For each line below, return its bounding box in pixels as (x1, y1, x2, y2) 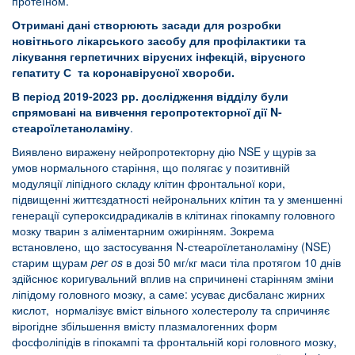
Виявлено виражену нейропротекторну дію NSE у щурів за (12, 143, 316, 159)
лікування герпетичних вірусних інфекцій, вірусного (12, 48, 306, 64)
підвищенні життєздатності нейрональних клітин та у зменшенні (12, 190, 342, 207)
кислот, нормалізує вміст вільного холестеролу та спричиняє (12, 301, 330, 318)
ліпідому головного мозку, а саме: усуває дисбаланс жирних (12, 285, 325, 302)
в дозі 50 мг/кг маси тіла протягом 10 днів (123, 254, 341, 270)
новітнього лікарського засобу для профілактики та (12, 32, 306, 48)
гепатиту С (12, 63, 71, 80)
